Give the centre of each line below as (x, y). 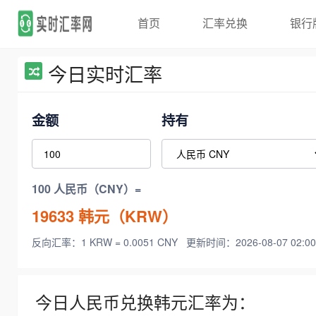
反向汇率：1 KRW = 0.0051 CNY (106, 242)
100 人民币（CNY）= (86, 189)
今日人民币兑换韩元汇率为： (145, 302)
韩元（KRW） (126, 215)
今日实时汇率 (105, 74)
